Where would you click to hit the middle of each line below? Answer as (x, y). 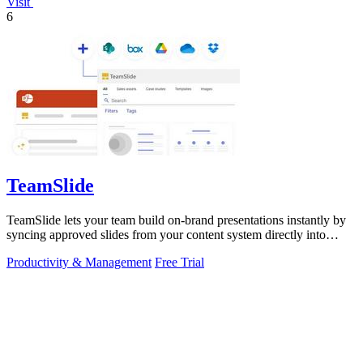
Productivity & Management (79, 262)
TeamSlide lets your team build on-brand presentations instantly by (176, 220)
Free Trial (179, 262)
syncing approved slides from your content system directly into (166, 234)
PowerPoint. (38, 249)
